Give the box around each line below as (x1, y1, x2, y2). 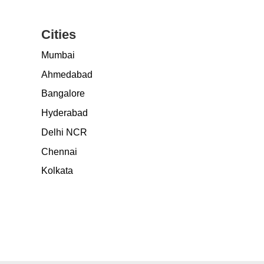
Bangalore (41, 88, 85, 99)
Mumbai (41, 49, 75, 60)
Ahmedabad (41, 69, 93, 80)
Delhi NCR (41, 127, 87, 137)
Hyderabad (41, 108, 88, 118)
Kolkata (41, 166, 73, 176)
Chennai (41, 146, 77, 157)
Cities (41, 27, 76, 42)
